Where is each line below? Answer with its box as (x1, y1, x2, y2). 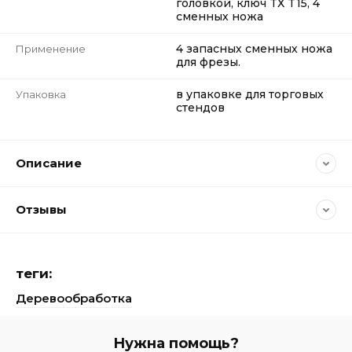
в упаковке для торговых (176, 87, 324, 101)
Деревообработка (16, 291, 132, 306)
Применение (16, 42, 86, 55)
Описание (16, 156, 82, 170)
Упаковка (16, 88, 66, 101)
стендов (176, 101, 225, 115)
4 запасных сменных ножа (176, 42, 332, 56)
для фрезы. (176, 55, 240, 69)
